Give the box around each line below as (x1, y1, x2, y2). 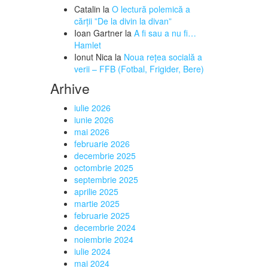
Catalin (74, 3, 100, 15)
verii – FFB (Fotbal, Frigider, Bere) (74, 63, 204, 75)
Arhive (50, 78, 90, 98)
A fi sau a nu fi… (133, 27, 196, 39)
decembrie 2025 (74, 150, 136, 162)
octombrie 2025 (74, 162, 133, 173)
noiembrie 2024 (74, 233, 133, 245)
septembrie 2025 (74, 173, 138, 185)
